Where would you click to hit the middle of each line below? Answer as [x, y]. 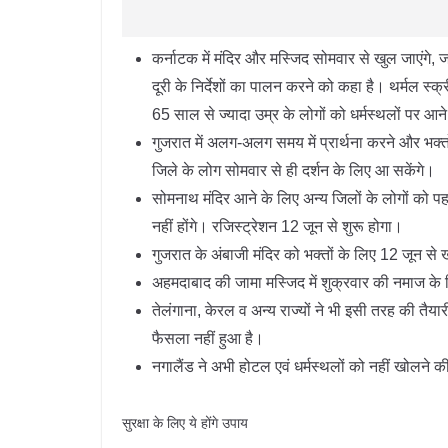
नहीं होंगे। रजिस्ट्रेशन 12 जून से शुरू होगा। [277, 226]
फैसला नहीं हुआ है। [208, 338]
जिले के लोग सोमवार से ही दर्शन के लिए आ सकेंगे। [293, 170]
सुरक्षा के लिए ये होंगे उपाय [185, 423]
